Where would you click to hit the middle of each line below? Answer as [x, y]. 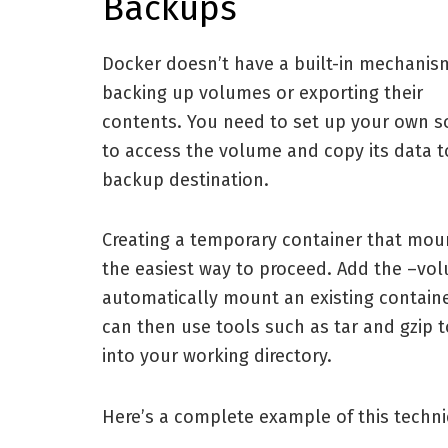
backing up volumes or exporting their [262, 92]
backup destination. [185, 179]
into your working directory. [217, 356]
